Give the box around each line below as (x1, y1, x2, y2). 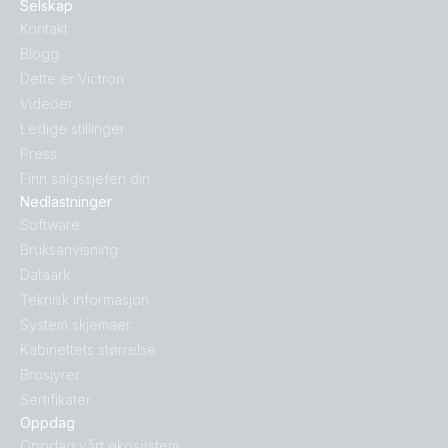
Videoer (20, 95, 73, 113)
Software (20, 216, 80, 234)
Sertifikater (20, 391, 91, 409)
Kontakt (20, 20, 68, 38)
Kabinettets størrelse (20, 341, 156, 359)
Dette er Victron (20, 70, 124, 88)
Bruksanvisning (20, 241, 118, 259)
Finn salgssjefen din (20, 170, 150, 188)
